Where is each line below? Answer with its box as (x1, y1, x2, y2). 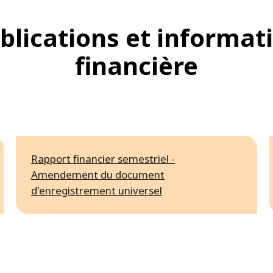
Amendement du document (31, 167, 165, 182)
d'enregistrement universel (31, 183, 162, 197)
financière (75, 48, 198, 82)
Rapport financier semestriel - (31, 151, 175, 166)
